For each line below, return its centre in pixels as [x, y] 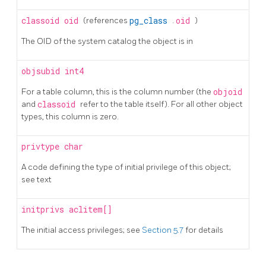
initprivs [45, 209]
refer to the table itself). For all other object [161, 104]
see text [37, 179]
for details [204, 230]
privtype [43, 146]
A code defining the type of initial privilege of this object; [126, 167]
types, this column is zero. [70, 116]
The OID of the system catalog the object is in [107, 41]
